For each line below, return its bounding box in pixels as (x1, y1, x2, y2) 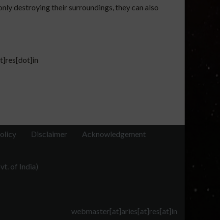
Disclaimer (31, 129, 67, 138)
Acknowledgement (82, 129, 146, 138)
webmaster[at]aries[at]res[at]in (71, 206, 177, 216)
